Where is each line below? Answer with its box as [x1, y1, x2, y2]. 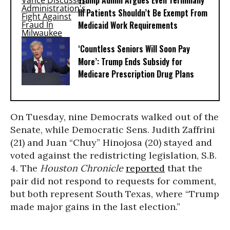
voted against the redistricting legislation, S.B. [10, 149, 217, 161]
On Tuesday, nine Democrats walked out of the [10, 111, 219, 123]
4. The [10, 162, 40, 174]
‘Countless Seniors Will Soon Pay [78, 43, 190, 55]
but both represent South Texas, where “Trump [10, 188, 219, 200]
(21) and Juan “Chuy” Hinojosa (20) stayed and [10, 137, 212, 148]
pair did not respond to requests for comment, [10, 175, 216, 187]
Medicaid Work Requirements [78, 19, 178, 32]
